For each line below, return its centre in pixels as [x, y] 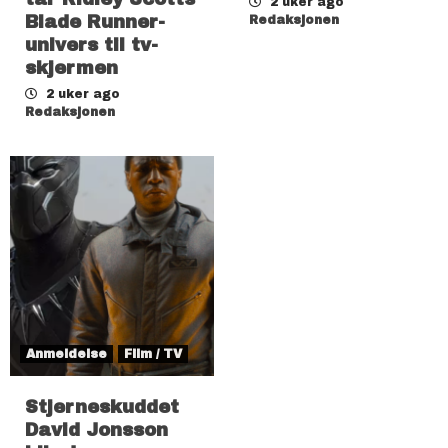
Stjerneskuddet [102, 406]
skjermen [71, 67]
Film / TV [153, 353]
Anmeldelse [66, 353]
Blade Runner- [95, 21]
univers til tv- [91, 44]
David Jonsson [96, 429]
